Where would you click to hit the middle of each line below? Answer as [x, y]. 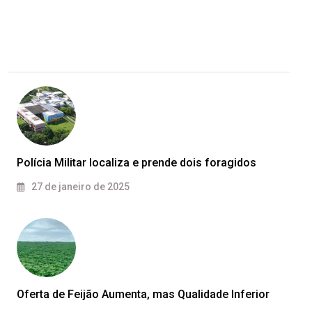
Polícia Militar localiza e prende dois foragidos [136, 163]
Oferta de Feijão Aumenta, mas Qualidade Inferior [143, 295]
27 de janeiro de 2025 [79, 187]
